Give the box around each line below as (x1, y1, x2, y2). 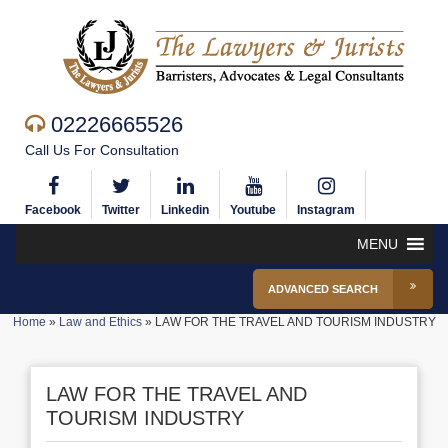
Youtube (230, 203, 276, 217)
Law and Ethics (58, 315, 142, 329)
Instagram (297, 203, 355, 217)
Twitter (102, 203, 140, 217)
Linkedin (161, 203, 209, 217)
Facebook (25, 203, 81, 217)
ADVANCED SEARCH (268, 283, 378, 295)
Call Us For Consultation (25, 142, 179, 158)
